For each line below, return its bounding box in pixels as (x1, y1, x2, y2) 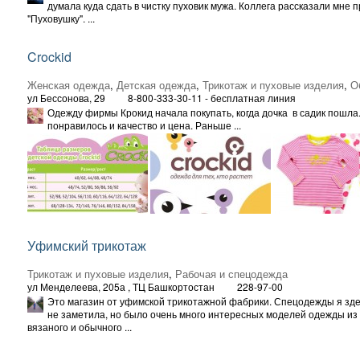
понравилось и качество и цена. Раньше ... (47, 117, 241, 132)
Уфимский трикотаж (27, 235, 146, 255)
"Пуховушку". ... (27, 10, 95, 25)
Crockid (27, 47, 72, 66)
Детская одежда (117, 76, 196, 92)
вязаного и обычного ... (27, 319, 132, 333)
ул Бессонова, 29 (27, 90, 105, 104)
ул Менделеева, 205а (27, 279, 125, 293)
